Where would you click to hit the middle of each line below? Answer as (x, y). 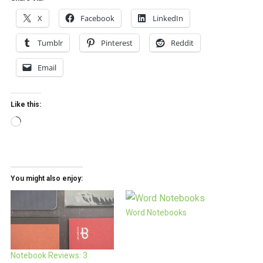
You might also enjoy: (46, 179)
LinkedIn (168, 18)
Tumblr (50, 43)
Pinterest (117, 43)
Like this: (26, 105)
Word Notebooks (156, 213)
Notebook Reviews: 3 (49, 255)
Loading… (40, 123)
